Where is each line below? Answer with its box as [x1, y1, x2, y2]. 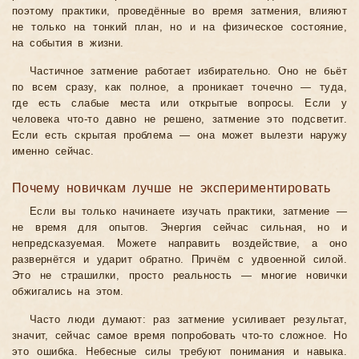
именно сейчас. [12, 146, 95, 158]
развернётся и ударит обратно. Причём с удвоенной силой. [12, 254, 347, 266]
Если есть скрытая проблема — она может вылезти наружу [12, 130, 347, 142]
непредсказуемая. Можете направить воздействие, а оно [12, 238, 347, 250]
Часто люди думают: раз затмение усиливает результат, [30, 314, 347, 326]
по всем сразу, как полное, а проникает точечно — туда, [12, 82, 347, 94]
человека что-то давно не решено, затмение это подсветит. [12, 114, 347, 126]
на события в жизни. [12, 38, 124, 50]
